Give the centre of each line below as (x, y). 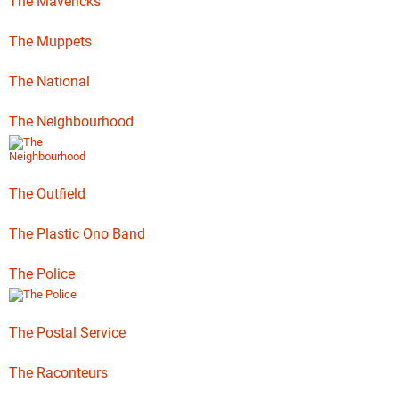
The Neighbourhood (71, 122)
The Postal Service (67, 333)
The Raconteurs (58, 373)
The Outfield (47, 194)
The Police (42, 274)
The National (49, 81)
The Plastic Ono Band (77, 234)
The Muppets (50, 41)
